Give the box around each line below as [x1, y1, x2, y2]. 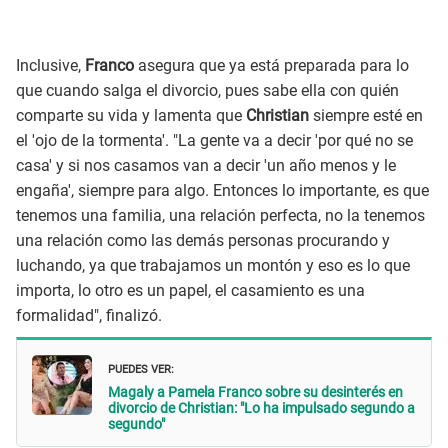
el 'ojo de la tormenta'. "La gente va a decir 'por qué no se [16, 131, 413, 151]
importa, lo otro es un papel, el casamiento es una [16, 281, 365, 301]
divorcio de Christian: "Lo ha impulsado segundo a [108, 399, 415, 416]
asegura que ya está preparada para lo [134, 56, 409, 76]
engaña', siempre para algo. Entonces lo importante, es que [16, 181, 429, 201]
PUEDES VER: [108, 357, 174, 377]
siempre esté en [313, 106, 423, 126]
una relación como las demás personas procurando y [16, 231, 390, 251]
